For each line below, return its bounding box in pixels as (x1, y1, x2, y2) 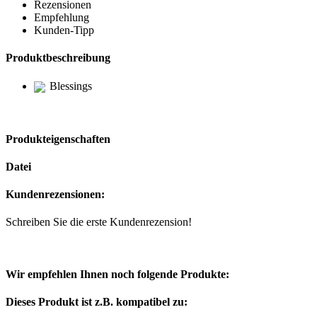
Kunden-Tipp (34, 23, 94, 36)
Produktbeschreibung (6, 52, 110, 64)
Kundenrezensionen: (6, 188, 105, 201)
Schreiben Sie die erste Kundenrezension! (6, 216, 192, 229)
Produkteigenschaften (6, 132, 110, 145)
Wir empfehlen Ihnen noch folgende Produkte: (6, 267, 229, 280)
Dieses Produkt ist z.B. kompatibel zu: (6, 296, 188, 308)
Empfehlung (34, 11, 89, 23)
